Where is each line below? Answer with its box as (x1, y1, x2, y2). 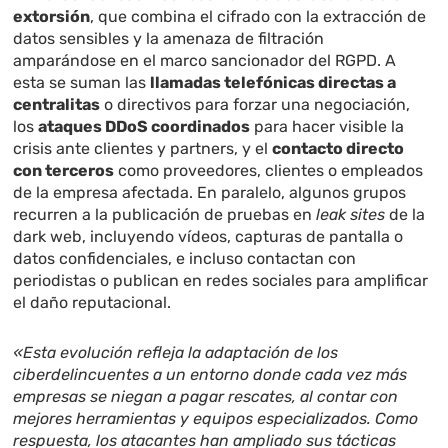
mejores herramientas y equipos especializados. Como (13, 409, 419, 429)
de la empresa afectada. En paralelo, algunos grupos (13, 183, 407, 203)
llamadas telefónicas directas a (150, 73, 397, 93)
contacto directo (272, 139, 405, 159)
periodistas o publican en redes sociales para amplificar (13, 271, 429, 291)
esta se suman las (13, 73, 151, 93)
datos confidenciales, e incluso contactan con (13, 249, 357, 269)
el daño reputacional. (13, 293, 172, 313)
